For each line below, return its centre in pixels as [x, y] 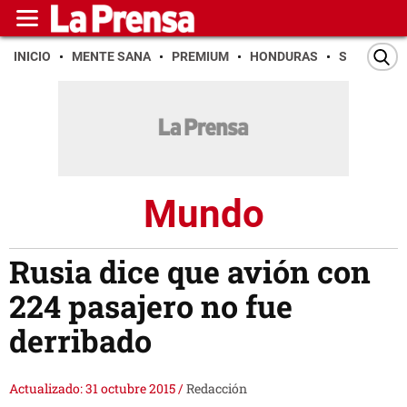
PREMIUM [200, 56]
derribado [80, 341]
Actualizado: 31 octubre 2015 [94, 389]
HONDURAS [284, 56]
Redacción [217, 389]
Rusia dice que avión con [190, 272]
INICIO [32, 56]
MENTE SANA [111, 56]
